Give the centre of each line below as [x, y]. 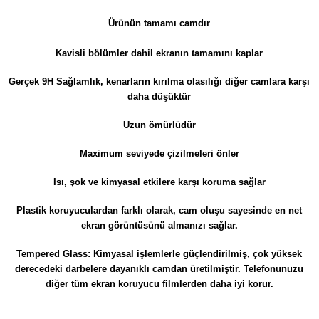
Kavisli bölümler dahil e [109, 53]
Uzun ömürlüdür [159, 125]
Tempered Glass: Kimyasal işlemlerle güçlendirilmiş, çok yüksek [159, 253]
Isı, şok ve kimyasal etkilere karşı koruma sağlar [159, 182]
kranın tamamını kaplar [212, 53]
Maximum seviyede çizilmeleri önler [159, 153]
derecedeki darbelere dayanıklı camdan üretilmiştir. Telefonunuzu [159, 268]
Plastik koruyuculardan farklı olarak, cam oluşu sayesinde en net [159, 210]
